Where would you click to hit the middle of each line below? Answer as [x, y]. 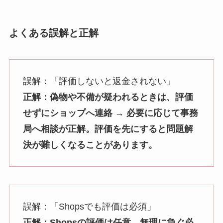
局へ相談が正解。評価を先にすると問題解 [108, 129]
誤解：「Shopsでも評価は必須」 [89, 206]
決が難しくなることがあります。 [90, 145]
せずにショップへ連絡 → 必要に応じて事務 [110, 113]
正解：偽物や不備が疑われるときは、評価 [108, 97]
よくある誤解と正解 [54, 33]
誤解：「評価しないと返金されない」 [99, 81]
